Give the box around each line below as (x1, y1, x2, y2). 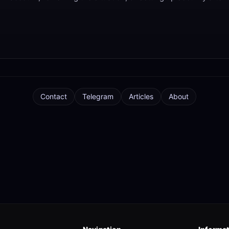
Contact (40, 92, 67, 101)
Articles (129, 92, 153, 101)
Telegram (82, 92, 113, 101)
